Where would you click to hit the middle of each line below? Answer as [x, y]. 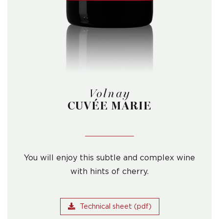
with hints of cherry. [109, 171]
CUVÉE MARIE [109, 106]
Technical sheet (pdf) [115, 206]
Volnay [109, 93]
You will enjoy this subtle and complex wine [109, 158]
